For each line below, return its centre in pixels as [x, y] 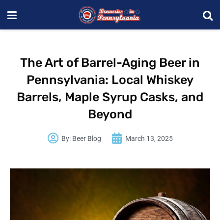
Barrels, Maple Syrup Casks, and [110, 97]
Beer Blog [86, 138]
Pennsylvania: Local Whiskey [110, 80]
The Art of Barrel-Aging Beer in [110, 63]
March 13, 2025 [149, 138]
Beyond [110, 114]
